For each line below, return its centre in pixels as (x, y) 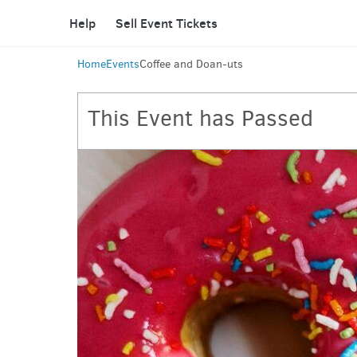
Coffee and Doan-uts (191, 64)
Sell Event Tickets (167, 23)
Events (123, 64)
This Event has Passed (200, 118)
